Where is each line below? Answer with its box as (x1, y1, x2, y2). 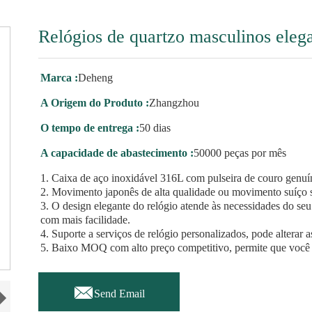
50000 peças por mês (194, 147, 287, 159)
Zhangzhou (149, 97, 200, 109)
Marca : (40, 72, 79, 84)
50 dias (139, 122, 171, 134)
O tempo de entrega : (40, 122, 140, 134)
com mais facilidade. (40, 214, 131, 226)
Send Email (94, 287, 146, 299)
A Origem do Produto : (40, 97, 150, 109)
